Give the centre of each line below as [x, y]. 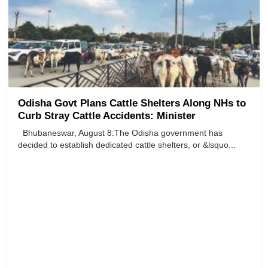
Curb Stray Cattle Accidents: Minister [107, 116]
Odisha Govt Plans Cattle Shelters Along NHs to [132, 103]
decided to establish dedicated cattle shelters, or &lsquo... [127, 145]
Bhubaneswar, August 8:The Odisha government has [120, 133]
